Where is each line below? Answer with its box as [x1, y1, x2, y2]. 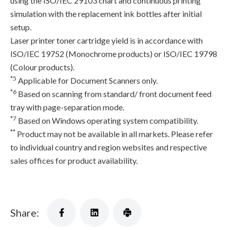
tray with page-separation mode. [10, 102, 124, 112]
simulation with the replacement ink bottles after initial [10, 9, 202, 19]
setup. [10, 22, 31, 32]
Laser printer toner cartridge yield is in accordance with [10, 35, 203, 46]
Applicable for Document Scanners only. [16, 75, 158, 86]
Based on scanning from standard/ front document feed [16, 89, 212, 99]
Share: [10, 206, 39, 219]
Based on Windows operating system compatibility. [16, 116, 198, 126]
